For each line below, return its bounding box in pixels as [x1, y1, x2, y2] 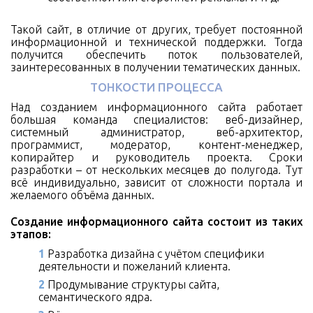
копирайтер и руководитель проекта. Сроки [10, 151, 303, 164]
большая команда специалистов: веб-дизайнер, [10, 113, 303, 126]
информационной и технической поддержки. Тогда [10, 36, 303, 49]
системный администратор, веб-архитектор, [10, 126, 303, 139]
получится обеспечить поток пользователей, [10, 48, 303, 61]
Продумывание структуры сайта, [48, 278, 219, 291]
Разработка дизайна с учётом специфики [48, 247, 264, 261]
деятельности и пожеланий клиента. [38, 260, 231, 273]
